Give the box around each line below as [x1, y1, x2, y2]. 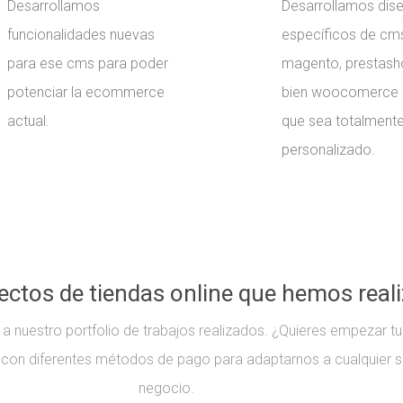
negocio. [139, 379, 195, 397]
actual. [6, 112, 49, 130]
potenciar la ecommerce [6, 84, 165, 102]
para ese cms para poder [6, 55, 168, 73]
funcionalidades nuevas [6, 26, 155, 44]
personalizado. [282, 141, 376, 159]
